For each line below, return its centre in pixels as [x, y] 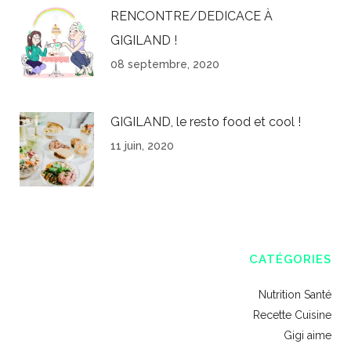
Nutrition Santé [295, 295]
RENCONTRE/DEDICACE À [192, 16]
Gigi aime [308, 335]
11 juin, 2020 [142, 146]
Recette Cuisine [292, 315]
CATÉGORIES [290, 259]
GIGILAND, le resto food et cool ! [206, 122]
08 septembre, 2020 [165, 64]
